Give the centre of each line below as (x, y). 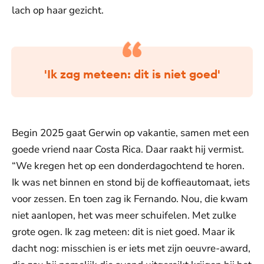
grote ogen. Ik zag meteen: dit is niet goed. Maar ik (123, 232)
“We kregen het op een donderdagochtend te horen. (128, 166)
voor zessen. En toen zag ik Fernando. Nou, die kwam (130, 199)
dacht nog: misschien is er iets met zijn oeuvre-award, (131, 248)
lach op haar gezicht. (58, 10)
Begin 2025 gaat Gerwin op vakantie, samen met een (131, 133)
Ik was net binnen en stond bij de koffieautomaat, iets (131, 182)
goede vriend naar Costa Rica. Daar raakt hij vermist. (128, 149)
